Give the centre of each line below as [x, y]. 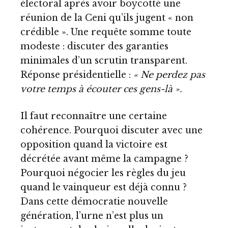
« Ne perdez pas [168, 75]
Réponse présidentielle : [76, 75]
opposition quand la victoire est [94, 145]
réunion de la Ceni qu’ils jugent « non [107, 18]
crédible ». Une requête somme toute [106, 32]
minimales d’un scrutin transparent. [104, 60]
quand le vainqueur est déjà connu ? [104, 188]
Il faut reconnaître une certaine [94, 116]
